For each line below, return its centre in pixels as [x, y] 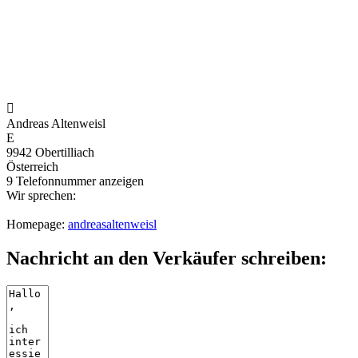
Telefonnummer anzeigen [80, 181]
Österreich [32, 167]
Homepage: [37, 225]
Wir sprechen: [41, 196]
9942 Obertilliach [50, 153]
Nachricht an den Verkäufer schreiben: [167, 259]
